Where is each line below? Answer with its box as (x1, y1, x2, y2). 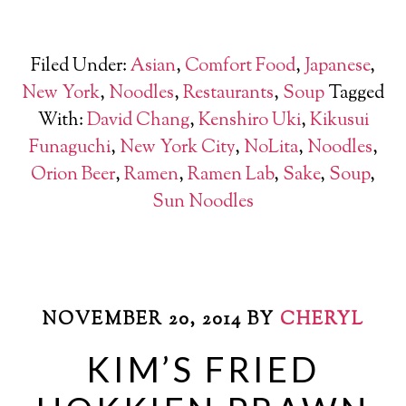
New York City (119, 135, 235, 162)
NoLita (243, 135, 298, 162)
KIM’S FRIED (86, 348, 320, 391)
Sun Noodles (152, 189, 254, 217)
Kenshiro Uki (198, 108, 301, 135)
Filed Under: (31, 53, 130, 81)
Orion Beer (31, 162, 115, 189)
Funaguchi (28, 135, 111, 162)
